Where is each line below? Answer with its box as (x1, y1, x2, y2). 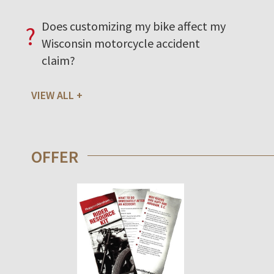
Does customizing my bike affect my (42, 18, 226, 34)
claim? (42, 52, 75, 68)
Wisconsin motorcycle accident (42, 35, 200, 51)
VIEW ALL (31, 87, 74, 102)
